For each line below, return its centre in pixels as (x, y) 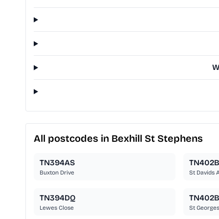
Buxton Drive (57, 173)
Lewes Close (57, 208)
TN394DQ (58, 198)
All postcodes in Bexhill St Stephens (118, 139)
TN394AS (57, 163)
